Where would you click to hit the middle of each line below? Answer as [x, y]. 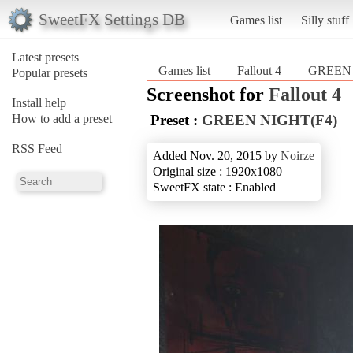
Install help [39, 102]
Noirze [297, 155]
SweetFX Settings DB [111, 19]
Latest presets [45, 57]
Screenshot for [208, 94]
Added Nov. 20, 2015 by [217, 155]
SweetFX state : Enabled [214, 187]
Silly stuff [325, 20]
